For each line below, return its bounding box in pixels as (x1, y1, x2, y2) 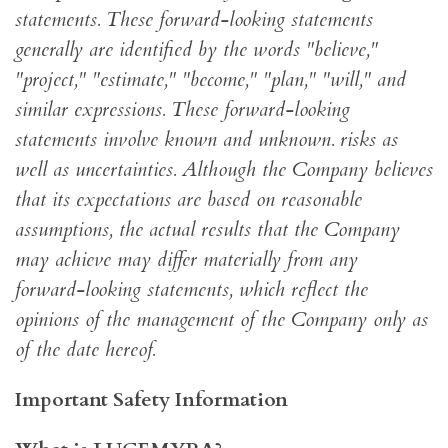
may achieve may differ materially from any (15, 246, 358, 274)
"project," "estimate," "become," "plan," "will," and (15, 66, 406, 94)
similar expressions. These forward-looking (15, 96, 350, 124)
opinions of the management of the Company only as (15, 306, 428, 334)
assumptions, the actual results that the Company (15, 216, 400, 244)
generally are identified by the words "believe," (15, 36, 378, 64)
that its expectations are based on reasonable (15, 186, 362, 214)
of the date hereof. (15, 336, 155, 364)
